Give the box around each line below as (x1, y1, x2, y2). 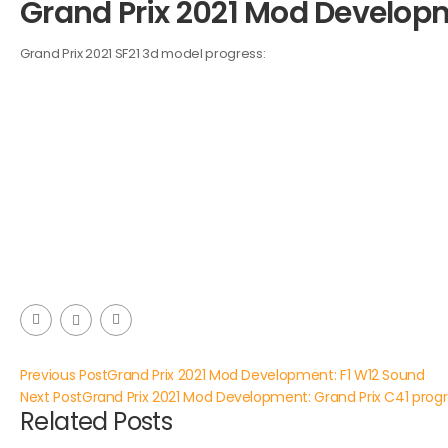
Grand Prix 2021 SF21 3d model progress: (20, 44, 266, 63)
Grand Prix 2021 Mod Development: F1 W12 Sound (107, 365, 425, 385)
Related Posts (20, 405, 173, 438)
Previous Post (20, 365, 108, 385)
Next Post (20, 387, 82, 407)
